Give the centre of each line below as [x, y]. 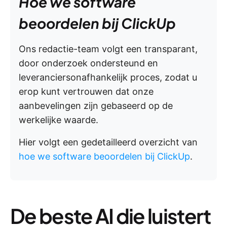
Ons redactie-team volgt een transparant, [108, 49]
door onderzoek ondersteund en [88, 63]
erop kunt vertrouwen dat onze [86, 91]
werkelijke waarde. [59, 120]
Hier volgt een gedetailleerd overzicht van [108, 142]
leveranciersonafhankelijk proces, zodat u [108, 77]
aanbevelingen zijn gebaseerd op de [96, 106]
